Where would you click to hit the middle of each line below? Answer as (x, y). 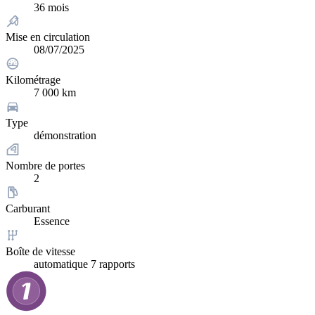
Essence (52, 221)
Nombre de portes (45, 166)
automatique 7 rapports (84, 264)
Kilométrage (33, 80)
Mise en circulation (48, 37)
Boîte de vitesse (40, 252)
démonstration (65, 136)
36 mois (51, 8)
